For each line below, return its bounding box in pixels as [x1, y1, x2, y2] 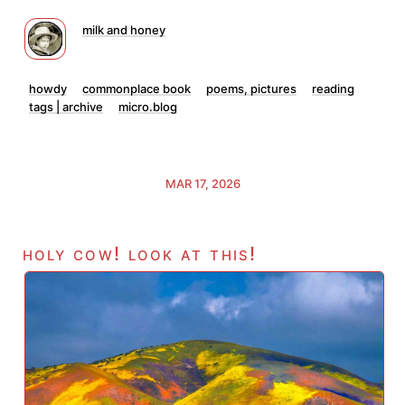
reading [312, 81, 354, 96]
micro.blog [118, 99, 177, 114]
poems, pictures [206, 81, 297, 96]
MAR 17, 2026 [165, 176, 240, 191]
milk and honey [82, 23, 165, 37]
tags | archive [29, 99, 103, 114]
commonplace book [82, 81, 191, 96]
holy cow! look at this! [23, 242, 257, 265]
